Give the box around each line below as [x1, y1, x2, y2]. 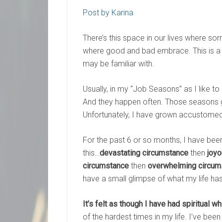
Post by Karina [83, 8, 133, 17]
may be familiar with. [83, 59, 154, 68]
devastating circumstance [100, 148, 188, 158]
